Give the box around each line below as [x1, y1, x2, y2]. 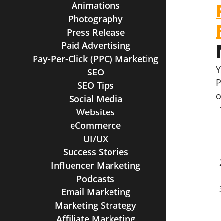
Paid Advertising [61, 39, 130, 51]
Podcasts [76, 173, 115, 184]
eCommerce [70, 119, 121, 131]
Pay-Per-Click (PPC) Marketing [33, 53, 159, 65]
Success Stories [63, 146, 128, 158]
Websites [76, 106, 115, 118]
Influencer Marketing [51, 159, 141, 171]
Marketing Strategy [55, 199, 137, 211]
